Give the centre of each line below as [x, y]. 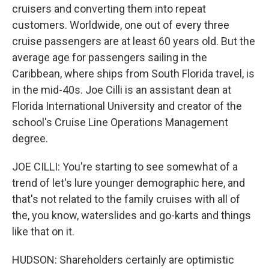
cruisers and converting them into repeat [109, 9]
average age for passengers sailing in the [110, 57]
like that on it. [43, 231]
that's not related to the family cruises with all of [126, 199]
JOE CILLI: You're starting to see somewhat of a [125, 167]
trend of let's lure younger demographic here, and [128, 183]
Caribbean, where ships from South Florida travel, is [133, 74]
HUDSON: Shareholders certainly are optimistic [123, 260]
